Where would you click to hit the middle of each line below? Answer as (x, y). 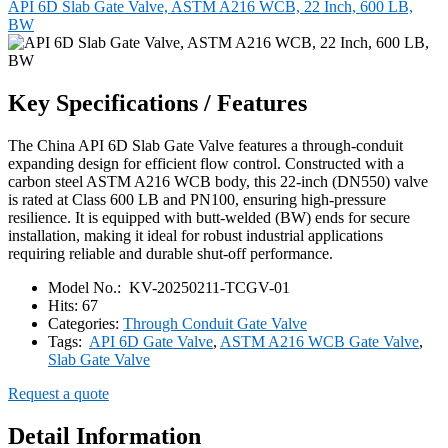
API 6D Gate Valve (151, 341)
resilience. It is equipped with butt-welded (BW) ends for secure (209, 217)
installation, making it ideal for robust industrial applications (195, 235)
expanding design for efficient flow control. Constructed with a (206, 163)
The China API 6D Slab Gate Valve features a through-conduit (205, 145)
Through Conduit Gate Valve (215, 323)
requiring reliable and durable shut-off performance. (170, 253)
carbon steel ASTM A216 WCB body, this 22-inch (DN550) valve (218, 181)
